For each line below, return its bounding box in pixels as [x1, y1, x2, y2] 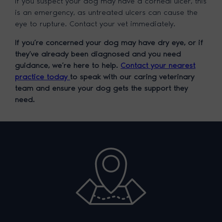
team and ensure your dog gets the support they [15, 83, 188, 93]
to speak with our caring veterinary [70, 72, 195, 81]
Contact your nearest [120, 60, 196, 70]
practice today [15, 72, 70, 81]
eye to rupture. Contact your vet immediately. [15, 19, 176, 28]
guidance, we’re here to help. [15, 60, 121, 70]
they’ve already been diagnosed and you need [15, 49, 181, 58]
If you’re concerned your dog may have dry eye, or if [15, 38, 204, 47]
